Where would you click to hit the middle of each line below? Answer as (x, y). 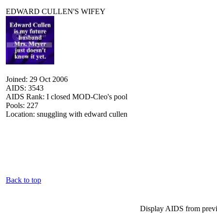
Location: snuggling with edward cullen (67, 114)
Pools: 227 (22, 105)
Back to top (23, 180)
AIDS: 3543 (25, 88)
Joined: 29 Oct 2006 (37, 79)
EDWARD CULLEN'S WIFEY (56, 11)
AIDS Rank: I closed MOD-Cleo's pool (67, 96)
